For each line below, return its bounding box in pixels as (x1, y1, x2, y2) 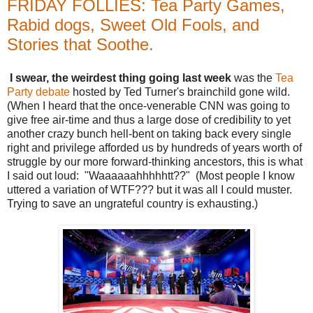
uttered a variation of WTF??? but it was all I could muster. (7, 184, 295, 196)
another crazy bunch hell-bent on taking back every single (7, 128, 291, 140)
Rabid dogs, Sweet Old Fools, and (7, 15, 259, 35)
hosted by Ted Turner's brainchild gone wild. (70, 86, 293, 99)
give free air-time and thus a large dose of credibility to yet (7, 114, 291, 126)
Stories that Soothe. (7, 35, 154, 54)
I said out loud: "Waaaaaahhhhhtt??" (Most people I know (7, 170, 295, 182)
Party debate (7, 86, 70, 99)
